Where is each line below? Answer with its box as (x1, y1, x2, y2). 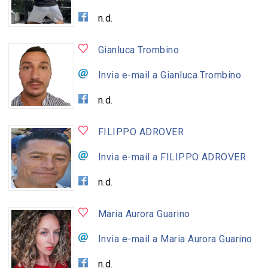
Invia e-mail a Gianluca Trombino (98, 69, 242, 81)
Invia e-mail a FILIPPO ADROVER (98, 151, 246, 163)
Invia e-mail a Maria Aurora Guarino (98, 233, 252, 245)
